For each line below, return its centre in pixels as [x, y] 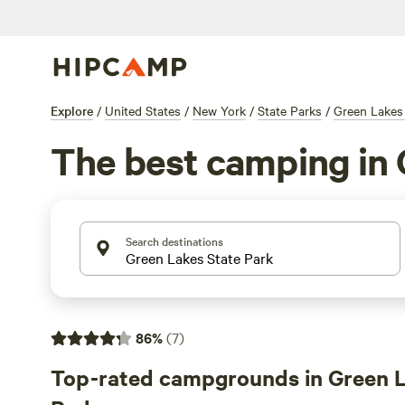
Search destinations [174, 240]
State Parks [290, 110]
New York [219, 110]
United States [143, 110]
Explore [72, 110]
